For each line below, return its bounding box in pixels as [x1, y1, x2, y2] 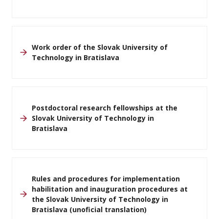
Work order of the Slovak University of [32, 43, 168, 52]
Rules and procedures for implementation [32, 174, 180, 183]
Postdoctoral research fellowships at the [32, 103, 177, 112]
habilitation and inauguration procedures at [32, 184, 188, 194]
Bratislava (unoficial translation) [32, 205, 147, 214]
